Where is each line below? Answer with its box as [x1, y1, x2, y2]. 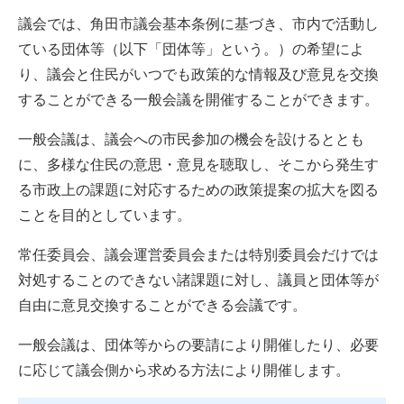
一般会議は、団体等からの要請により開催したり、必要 [18, 337, 379, 353]
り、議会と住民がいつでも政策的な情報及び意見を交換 [18, 67, 379, 83]
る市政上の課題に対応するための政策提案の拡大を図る [18, 182, 379, 198]
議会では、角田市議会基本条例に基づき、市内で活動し [18, 16, 379, 32]
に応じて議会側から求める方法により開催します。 [18, 363, 350, 379]
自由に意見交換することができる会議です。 [18, 298, 307, 314]
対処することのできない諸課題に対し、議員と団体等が [18, 272, 379, 289]
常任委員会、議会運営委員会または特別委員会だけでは [18, 247, 379, 263]
